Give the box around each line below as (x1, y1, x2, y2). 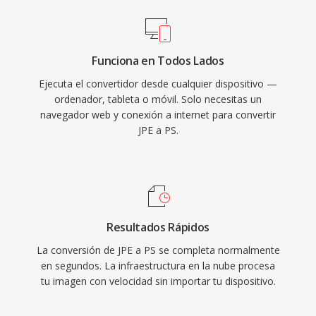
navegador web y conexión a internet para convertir (40, 108, 276, 121)
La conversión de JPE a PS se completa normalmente (36, 243, 280, 257)
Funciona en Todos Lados (92, 53, 224, 68)
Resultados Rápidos (106, 219, 210, 235)
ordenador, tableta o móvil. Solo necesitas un (54, 92, 262, 106)
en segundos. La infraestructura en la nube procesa (41, 259, 275, 272)
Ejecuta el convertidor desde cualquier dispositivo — (39, 77, 277, 90)
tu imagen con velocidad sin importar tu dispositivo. (40, 274, 276, 288)
